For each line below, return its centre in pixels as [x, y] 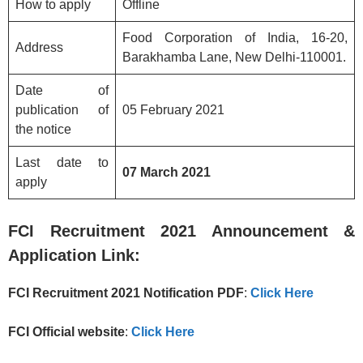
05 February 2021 [173, 110]
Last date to [62, 163]
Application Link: [74, 256]
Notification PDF [194, 293]
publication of [62, 110]
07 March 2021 [167, 173]
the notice [43, 130]
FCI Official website [66, 332]
